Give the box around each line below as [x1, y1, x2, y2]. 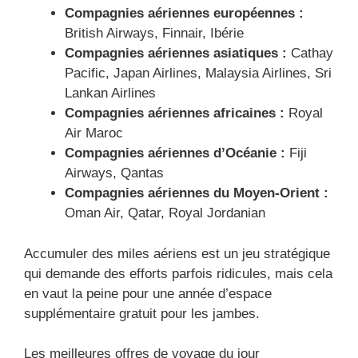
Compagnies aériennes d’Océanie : [65, 145, 285, 161]
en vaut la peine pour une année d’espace [24, 285, 272, 301]
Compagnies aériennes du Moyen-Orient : [65, 185, 328, 201]
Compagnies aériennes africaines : [65, 105, 284, 121]
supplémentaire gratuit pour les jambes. [24, 305, 260, 321]
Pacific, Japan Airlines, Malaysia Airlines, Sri [65, 66, 332, 82]
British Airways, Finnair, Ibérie [65, 26, 244, 42]
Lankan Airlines [65, 86, 156, 101]
